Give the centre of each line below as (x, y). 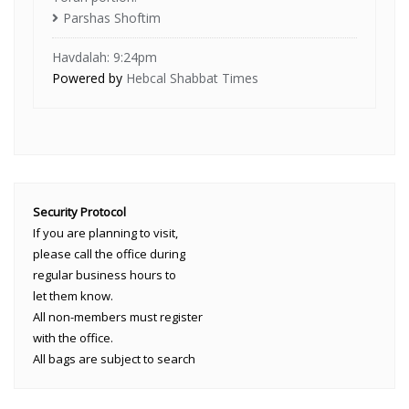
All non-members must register (118, 317)
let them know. (73, 296)
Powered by (89, 79)
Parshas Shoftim (112, 18)
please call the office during (109, 254)
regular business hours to (105, 275)
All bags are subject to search (114, 359)
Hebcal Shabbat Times (192, 79)
